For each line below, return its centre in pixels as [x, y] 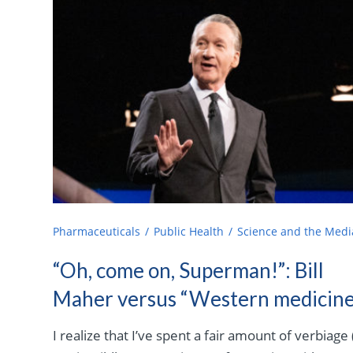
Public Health [189, 231]
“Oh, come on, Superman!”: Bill [189, 270]
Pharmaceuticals [97, 231]
